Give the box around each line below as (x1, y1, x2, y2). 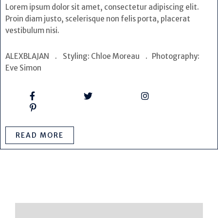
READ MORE (16, 130, 64, 140)
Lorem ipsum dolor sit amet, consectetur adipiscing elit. (5, 2, 199, 12)
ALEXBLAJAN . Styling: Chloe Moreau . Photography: (5, 51, 200, 61)
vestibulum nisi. (5, 25, 59, 35)
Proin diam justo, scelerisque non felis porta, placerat (5, 14, 190, 23)
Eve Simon (5, 63, 65, 73)
